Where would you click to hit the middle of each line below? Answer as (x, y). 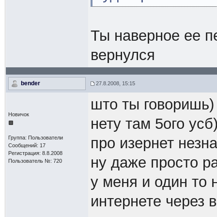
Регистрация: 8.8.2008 (35, 153)
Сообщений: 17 (27, 145)
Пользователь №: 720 (35, 161)
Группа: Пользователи (35, 138)
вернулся (123, 55)
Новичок (18, 114)
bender (30, 83)
